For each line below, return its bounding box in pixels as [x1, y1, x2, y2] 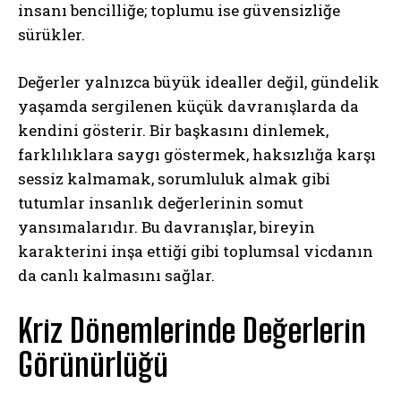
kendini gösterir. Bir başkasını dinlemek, [18, 119, 328, 141]
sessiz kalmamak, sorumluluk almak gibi [18, 167, 330, 189]
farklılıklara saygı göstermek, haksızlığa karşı [18, 143, 376, 165]
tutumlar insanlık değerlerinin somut [18, 192, 303, 213]
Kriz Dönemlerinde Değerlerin [18, 311, 366, 350]
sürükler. [18, 23, 85, 45]
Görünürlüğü [18, 345, 168, 384]
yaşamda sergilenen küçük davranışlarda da [18, 95, 359, 116]
